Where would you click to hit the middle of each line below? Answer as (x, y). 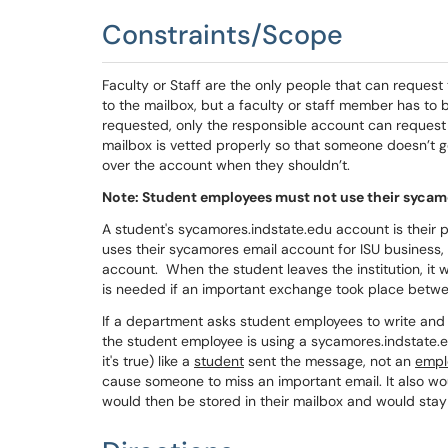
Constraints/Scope (222, 34)
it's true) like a (148, 361)
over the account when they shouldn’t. (226, 165)
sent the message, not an (329, 361)
